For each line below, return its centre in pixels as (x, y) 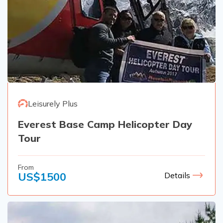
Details (177, 175)
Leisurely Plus (53, 103)
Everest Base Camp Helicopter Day (105, 124)
